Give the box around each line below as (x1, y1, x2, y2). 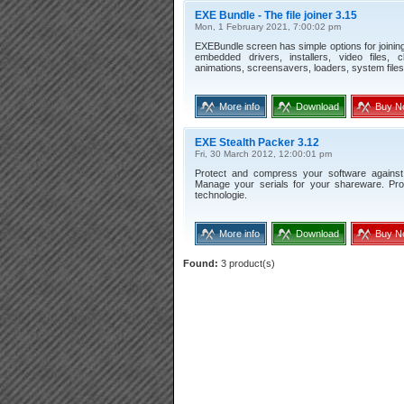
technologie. (195, 189, 247, 200)
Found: (183, 258, 218, 269)
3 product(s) (218, 258, 275, 269)
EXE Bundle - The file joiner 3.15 (195, 9, 357, 22)
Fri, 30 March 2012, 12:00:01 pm (195, 149, 332, 159)
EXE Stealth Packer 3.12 (195, 136, 319, 149)
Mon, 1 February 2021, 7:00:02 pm (195, 22, 341, 32)
